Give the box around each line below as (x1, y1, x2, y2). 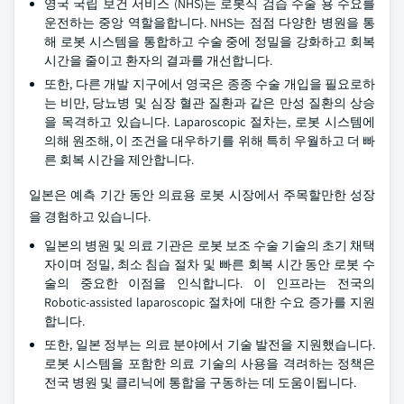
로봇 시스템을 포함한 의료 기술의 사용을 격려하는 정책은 (44, 355, 375, 372)
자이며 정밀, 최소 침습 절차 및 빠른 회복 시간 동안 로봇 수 (44, 256, 375, 272)
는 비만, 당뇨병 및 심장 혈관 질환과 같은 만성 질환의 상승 (44, 95, 375, 111)
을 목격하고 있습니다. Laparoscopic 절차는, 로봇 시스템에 (44, 114, 375, 130)
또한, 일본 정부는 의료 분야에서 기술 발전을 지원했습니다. (44, 336, 375, 353)
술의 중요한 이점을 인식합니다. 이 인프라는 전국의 (44, 275, 375, 291)
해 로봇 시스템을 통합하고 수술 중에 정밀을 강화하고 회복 (44, 33, 375, 50)
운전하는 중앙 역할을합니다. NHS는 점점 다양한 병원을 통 (44, 14, 375, 31)
